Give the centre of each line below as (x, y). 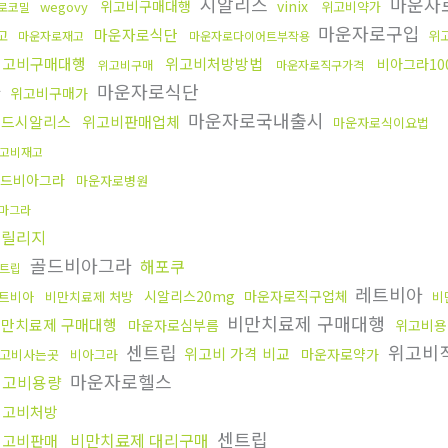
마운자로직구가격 (320, 64)
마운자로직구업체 (296, 296)
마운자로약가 (340, 354)
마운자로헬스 (118, 381)
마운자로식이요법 (381, 122)
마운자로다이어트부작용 (249, 35)
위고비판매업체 (131, 121)
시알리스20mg (189, 296)
